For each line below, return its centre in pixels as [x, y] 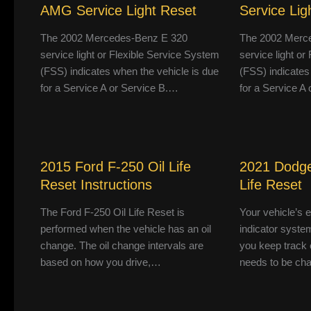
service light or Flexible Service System [129, 55]
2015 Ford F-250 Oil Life [115, 167]
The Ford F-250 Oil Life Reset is [112, 212]
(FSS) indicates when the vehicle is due [129, 72]
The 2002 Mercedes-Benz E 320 [114, 38]
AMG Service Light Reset [118, 11]
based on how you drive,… [100, 262]
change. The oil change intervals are [121, 246]
